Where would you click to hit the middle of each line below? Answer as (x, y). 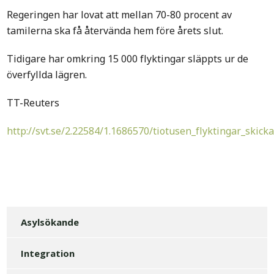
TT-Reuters (33, 103)
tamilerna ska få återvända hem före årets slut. (115, 31)
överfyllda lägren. (47, 75)
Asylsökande (50, 222)
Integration (48, 253)
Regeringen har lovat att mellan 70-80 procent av (120, 15)
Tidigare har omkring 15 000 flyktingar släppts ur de (128, 59)
